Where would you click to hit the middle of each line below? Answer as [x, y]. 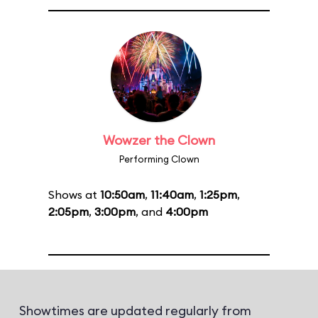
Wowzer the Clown [159, 140]
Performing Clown [159, 159]
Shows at [74, 194]
